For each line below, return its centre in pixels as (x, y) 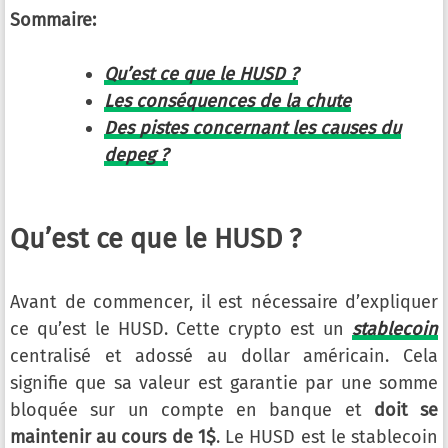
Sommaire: (53, 20)
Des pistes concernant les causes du (252, 128)
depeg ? (136, 155)
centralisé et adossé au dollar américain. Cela (224, 356)
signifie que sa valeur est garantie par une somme (224, 383)
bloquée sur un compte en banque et (192, 410)
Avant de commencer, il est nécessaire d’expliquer (224, 302)
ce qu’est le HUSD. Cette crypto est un (181, 329)
